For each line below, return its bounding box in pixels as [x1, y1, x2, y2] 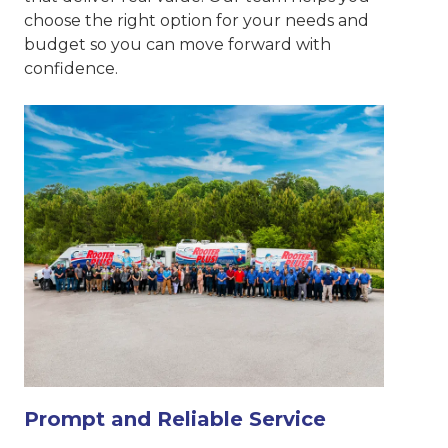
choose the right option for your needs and [24, 11, 369, 31]
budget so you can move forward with [24, 35, 331, 55]
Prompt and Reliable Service [24, 406, 326, 431]
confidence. [24, 59, 118, 79]
